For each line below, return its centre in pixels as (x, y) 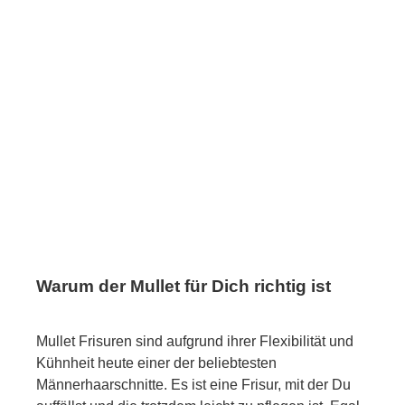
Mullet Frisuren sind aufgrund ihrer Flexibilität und (195, 341)
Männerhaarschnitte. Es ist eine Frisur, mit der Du (193, 384)
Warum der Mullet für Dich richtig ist (184, 286)
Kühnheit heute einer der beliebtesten (156, 363)
